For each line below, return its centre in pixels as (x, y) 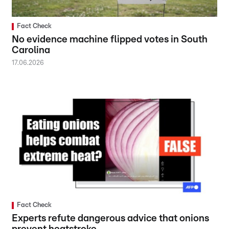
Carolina (31, 50)
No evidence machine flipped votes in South (110, 39)
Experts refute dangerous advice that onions (111, 218)
